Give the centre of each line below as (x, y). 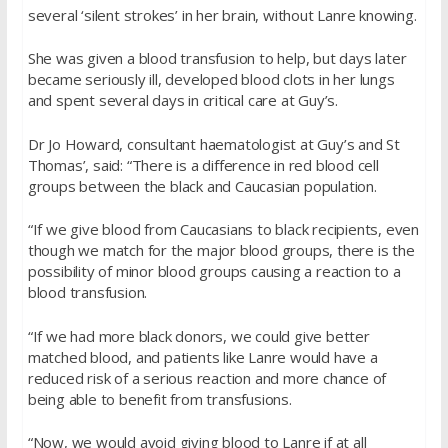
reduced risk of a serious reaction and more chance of (207, 377)
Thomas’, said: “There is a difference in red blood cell (203, 164)
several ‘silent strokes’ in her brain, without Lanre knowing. (222, 14)
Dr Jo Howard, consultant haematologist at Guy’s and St (213, 143)
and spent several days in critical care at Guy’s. (182, 100)
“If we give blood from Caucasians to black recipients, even (223, 229)
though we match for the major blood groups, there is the (221, 250)
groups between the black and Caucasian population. (202, 185)
